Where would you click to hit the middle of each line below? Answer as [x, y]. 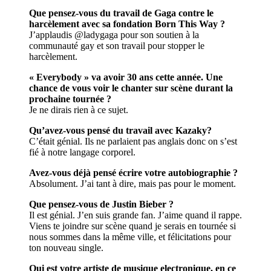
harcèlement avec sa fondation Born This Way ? [127, 24]
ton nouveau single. [66, 247]
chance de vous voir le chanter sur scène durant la [131, 88]
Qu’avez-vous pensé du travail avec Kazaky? [120, 130]
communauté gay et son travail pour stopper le [117, 45]
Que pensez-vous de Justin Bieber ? [101, 204]
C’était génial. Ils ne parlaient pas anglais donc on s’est [133, 141]
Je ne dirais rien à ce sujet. [79, 109]
